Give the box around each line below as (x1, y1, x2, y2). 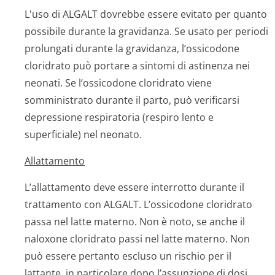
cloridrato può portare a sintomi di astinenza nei (25, 59, 250, 72)
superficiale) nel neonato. (25, 128, 142, 141)
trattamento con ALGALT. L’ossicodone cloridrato (25, 198, 252, 211)
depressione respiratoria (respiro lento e (25, 110, 214, 124)
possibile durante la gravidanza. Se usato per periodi (25, 25, 268, 38)
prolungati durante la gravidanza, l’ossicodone (25, 42, 239, 55)
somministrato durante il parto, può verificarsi (25, 93, 239, 107)
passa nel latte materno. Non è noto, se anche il (25, 215, 245, 228)
